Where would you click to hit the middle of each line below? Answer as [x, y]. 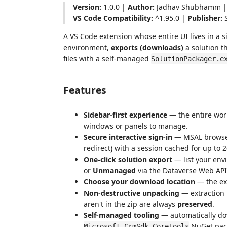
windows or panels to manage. [136, 126]
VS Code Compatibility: [113, 18]
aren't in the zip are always [130, 204]
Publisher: [205, 18]
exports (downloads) [147, 47]
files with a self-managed [107, 59]
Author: [141, 7]
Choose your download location [139, 181]
